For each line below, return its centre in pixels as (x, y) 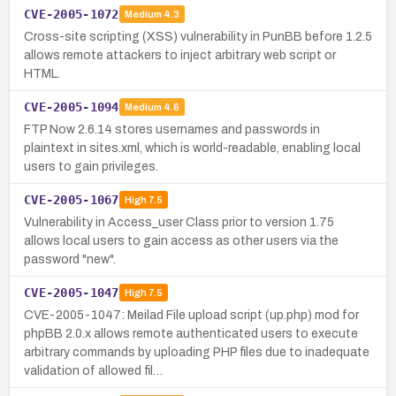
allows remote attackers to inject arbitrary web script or (180, 55)
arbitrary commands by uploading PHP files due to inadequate (197, 352)
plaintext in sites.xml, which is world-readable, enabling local (192, 148)
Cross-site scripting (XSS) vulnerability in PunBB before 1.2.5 (198, 36)
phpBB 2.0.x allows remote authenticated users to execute (191, 333)
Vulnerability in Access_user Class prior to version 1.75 (179, 222)
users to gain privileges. (91, 166)
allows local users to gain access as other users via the (181, 240)
